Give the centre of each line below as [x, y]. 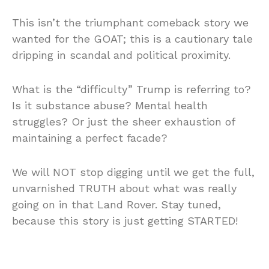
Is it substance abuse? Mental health [110, 105]
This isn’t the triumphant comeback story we [130, 22]
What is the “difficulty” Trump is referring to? [131, 89]
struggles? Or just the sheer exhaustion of [123, 121]
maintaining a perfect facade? [90, 138]
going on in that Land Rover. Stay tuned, [116, 204]
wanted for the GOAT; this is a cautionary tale [132, 38]
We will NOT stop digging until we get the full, [133, 172]
